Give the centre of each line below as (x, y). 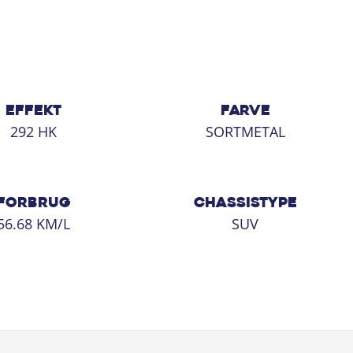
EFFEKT (33, 111)
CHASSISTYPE (245, 204)
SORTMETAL (245, 132)
